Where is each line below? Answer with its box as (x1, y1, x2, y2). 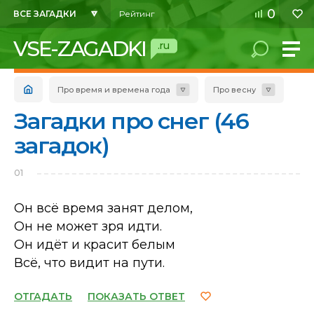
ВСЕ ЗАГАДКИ (13, 8, 76, 19)
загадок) (14, 132, 109, 159)
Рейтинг (119, 8, 155, 19)
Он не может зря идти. (14, 219, 162, 234)
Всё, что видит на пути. (14, 255, 165, 271)
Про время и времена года (57, 85, 170, 95)
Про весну (213, 85, 256, 95)
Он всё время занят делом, (14, 200, 193, 216)
